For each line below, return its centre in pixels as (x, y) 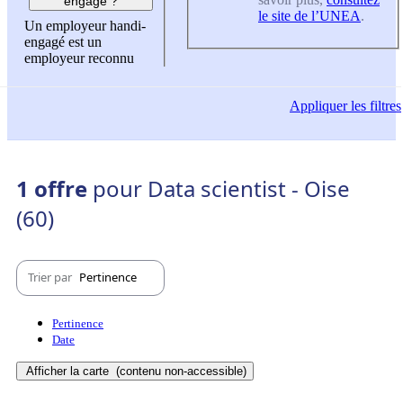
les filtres (374, 106)
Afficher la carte (69, 371)
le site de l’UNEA (309, 15)
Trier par (51, 278)
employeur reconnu (79, 58)
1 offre (54, 188)
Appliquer (318, 106)
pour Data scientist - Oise (221, 188)
